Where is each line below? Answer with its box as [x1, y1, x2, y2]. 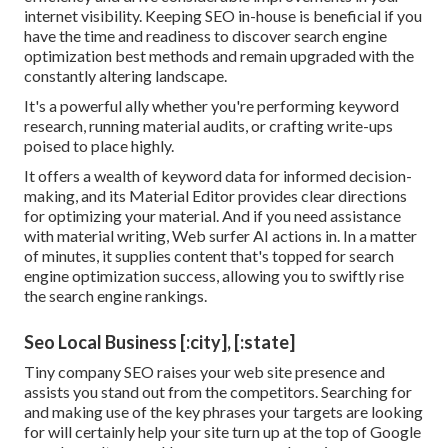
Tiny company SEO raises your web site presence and [24, 361, 385, 381]
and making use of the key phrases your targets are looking [24, 401, 423, 421]
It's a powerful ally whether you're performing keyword [24, 95, 399, 115]
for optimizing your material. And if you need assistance [24, 205, 401, 225]
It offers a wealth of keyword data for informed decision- [24, 165, 412, 185]
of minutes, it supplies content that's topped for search [24, 245, 394, 265]
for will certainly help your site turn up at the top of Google [24, 421, 421, 441]
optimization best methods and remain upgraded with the [24, 45, 414, 65]
